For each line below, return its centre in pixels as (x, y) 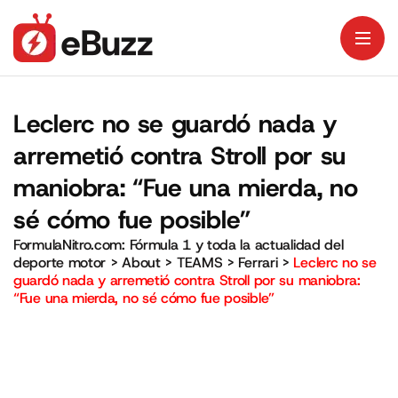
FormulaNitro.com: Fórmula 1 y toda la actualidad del (179, 245)
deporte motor (60, 263)
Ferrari (258, 263)
